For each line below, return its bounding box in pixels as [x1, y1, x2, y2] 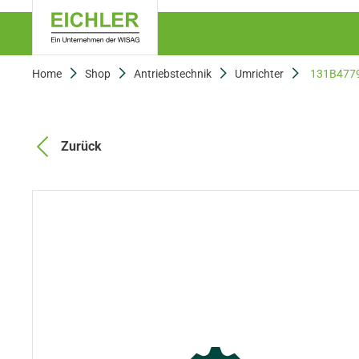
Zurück [61, 139, 102, 154]
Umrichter [235, 67, 284, 80]
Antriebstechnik [134, 67, 212, 80]
